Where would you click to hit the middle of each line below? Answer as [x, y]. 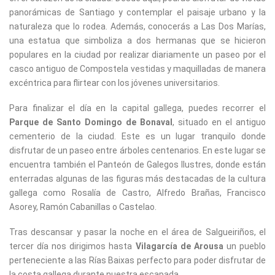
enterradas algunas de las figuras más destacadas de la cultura [137, 179]
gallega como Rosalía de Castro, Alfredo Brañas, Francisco [137, 193]
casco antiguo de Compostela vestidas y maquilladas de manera [137, 69]
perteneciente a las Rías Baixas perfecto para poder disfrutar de [137, 260]
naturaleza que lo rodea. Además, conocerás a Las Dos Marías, [137, 26]
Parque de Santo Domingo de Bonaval [91, 122]
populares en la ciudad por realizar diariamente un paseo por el [137, 55]
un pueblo [245, 246]
